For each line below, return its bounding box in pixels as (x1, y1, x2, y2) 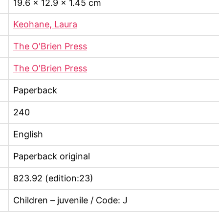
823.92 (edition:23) (13, 173, 93, 183)
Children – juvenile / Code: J (13, 195, 128, 205)
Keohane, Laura (13, 19, 77, 29)
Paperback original (13, 151, 90, 161)
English (13, 129, 43, 139)
